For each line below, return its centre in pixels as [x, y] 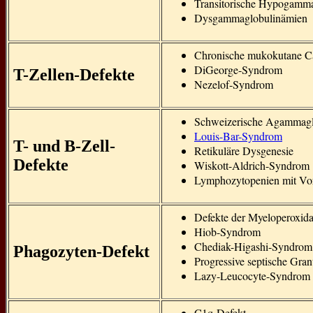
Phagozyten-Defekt [81, 252]
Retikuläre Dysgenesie [244, 151]
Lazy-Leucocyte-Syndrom [252, 276]
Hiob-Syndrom [227, 232]
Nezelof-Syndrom [234, 84]
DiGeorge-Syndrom [238, 70]
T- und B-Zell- [64, 146]
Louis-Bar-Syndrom [238, 136]
